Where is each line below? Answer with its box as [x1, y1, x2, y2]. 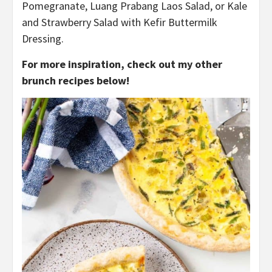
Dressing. [22, 32, 64, 46]
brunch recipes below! [22, 73, 129, 88]
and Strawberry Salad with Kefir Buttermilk [22, 15, 217, 30]
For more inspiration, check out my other [22, 57, 222, 72]
